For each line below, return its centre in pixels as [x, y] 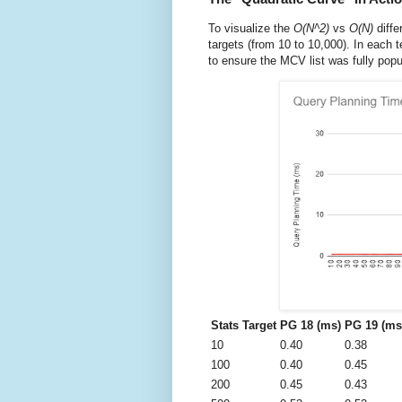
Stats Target [244, 325]
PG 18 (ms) [310, 325]
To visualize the [251, 28]
